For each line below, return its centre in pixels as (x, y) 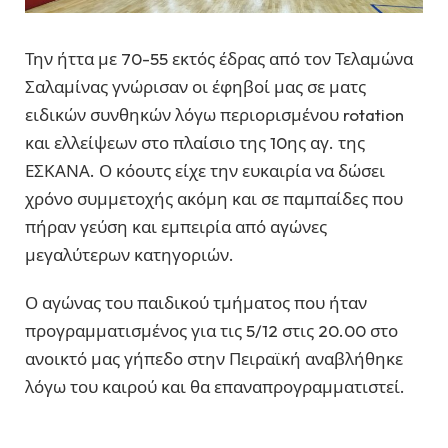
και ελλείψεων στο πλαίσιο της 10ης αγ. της (195, 142)
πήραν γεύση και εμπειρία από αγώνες (176, 226)
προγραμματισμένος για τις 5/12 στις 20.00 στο (211, 331)
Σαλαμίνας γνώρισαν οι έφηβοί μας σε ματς (195, 86)
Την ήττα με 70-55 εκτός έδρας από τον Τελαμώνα (219, 58)
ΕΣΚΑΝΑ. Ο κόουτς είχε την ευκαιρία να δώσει (205, 170)
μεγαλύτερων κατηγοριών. (129, 254)
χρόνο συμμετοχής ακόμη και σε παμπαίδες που (214, 198)
